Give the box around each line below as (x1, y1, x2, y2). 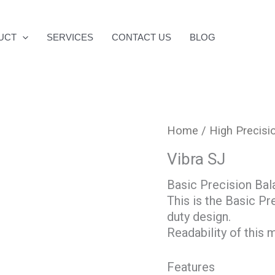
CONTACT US (112, 32, 171, 42)
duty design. (167, 209, 231, 225)
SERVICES (47, 32, 93, 42)
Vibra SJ (167, 150, 225, 169)
